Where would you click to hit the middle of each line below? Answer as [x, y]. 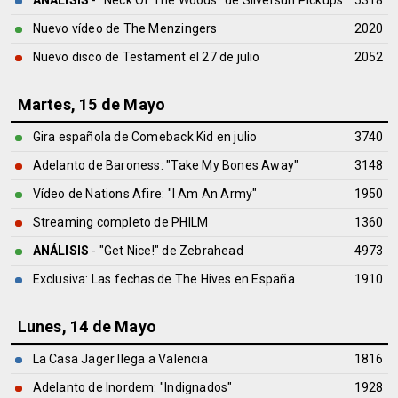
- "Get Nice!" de [134, 251]
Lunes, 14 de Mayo [87, 326]
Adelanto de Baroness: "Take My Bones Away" [166, 165]
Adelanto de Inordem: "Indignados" [132, 387]
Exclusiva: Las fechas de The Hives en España [163, 279]
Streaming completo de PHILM [120, 222]
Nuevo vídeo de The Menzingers [125, 28]
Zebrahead [211, 251]
